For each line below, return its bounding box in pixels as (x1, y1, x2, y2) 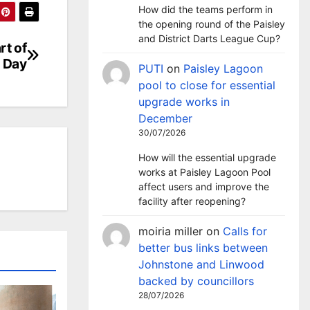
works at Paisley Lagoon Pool (138, 166, 271, 178)
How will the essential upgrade (138, 152, 276, 163)
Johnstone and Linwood (138, 257, 264, 271)
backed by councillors (138, 274, 254, 288)
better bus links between (138, 241, 268, 255)
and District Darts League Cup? (138, 33, 280, 44)
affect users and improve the (138, 181, 269, 192)
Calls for (223, 224, 267, 238)
